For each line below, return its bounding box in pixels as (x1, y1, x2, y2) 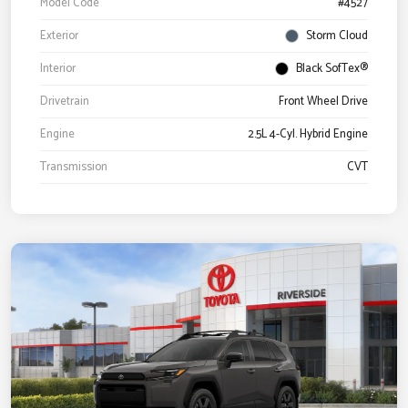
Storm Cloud (306, 25, 368, 46)
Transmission (40, 157, 107, 177)
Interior (40, 58, 76, 78)
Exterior (40, 25, 78, 46)
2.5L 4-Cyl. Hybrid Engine (248, 124, 368, 144)
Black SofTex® (296, 58, 368, 78)
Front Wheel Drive (279, 91, 368, 111)
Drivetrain (40, 91, 89, 111)
